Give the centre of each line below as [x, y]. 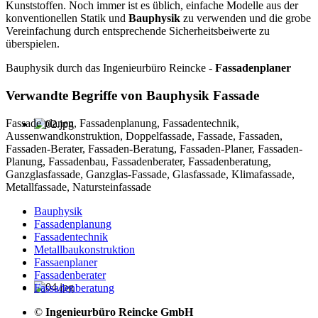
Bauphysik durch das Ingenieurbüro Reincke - [110, 68]
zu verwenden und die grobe [246, 18]
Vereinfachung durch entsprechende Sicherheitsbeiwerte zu [138, 31]
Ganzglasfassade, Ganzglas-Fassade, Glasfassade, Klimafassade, [150, 174]
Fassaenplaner [66, 262]
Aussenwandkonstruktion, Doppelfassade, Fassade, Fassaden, [144, 136]
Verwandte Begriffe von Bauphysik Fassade [132, 96]
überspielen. [33, 44]
